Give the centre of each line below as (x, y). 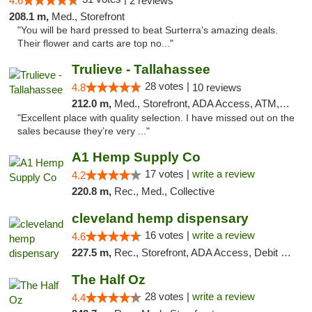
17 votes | (168, 174)
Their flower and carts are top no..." (95, 44)
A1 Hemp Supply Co (136, 157)
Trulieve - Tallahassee (141, 69)
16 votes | (168, 235)
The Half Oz (108, 280)
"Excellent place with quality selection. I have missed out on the (156, 118)
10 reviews (217, 87)
